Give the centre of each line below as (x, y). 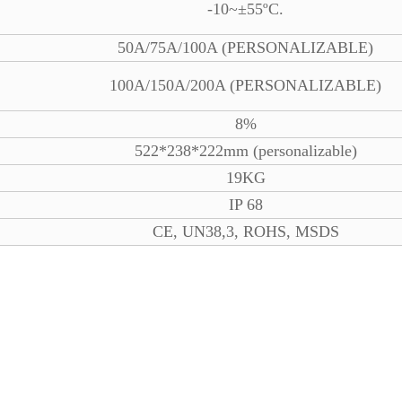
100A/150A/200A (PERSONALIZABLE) (245, 85)
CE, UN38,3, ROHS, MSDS (245, 232)
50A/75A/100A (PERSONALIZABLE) (245, 48)
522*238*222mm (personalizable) (245, 151)
